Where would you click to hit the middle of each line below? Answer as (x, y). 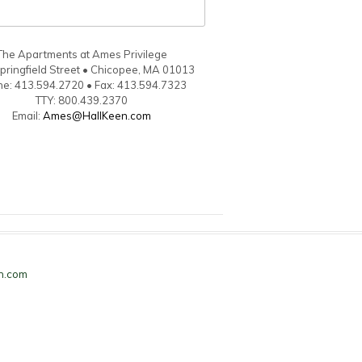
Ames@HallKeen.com (97, 116)
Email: (27, 116)
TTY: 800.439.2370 (82, 100)
